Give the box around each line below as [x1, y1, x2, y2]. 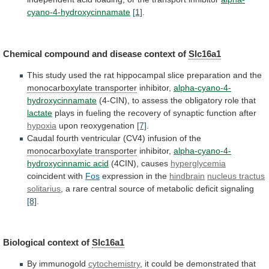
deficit [196, 183, 218, 193]
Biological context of [3, 237, 92, 248]
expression [102, 171, 144, 181]
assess [142, 95, 168, 105]
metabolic [157, 183, 193, 193]
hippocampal [116, 70, 165, 80]
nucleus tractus [207, 171, 265, 181]
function [207, 107, 237, 118]
